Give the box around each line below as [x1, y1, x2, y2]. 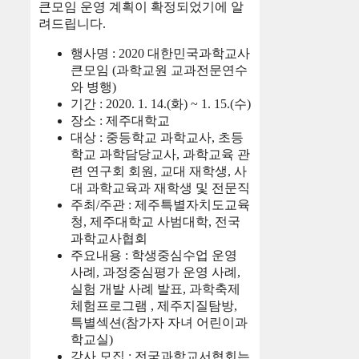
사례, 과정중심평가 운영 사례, [71, 264, 240, 279]
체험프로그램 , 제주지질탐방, [71, 298, 237, 313]
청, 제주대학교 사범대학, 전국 [71, 214, 240, 228]
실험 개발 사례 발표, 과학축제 [71, 281, 240, 296]
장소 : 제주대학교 [71, 113, 170, 127]
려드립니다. [38, 16, 106, 30]
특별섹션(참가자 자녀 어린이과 [71, 315, 248, 329]
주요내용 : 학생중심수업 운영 [71, 248, 237, 262]
